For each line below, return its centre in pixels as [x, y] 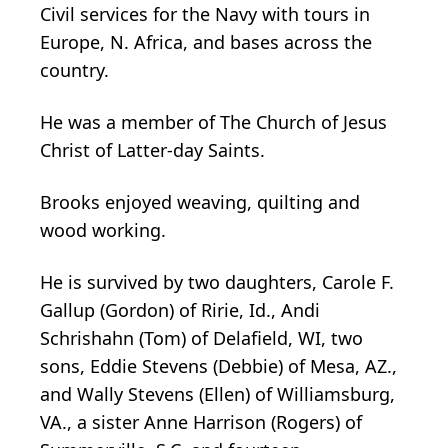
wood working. [103, 229]
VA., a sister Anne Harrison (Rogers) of [201, 421]
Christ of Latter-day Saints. [152, 149]
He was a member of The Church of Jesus [213, 121]
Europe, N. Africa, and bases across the [206, 41]
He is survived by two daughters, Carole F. [217, 281]
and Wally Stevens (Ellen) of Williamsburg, [217, 393]
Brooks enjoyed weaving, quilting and [200, 201]
